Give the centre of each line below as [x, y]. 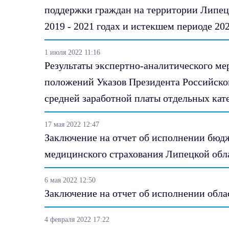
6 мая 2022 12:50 [70, 180]
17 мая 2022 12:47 [72, 124]
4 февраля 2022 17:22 [77, 219]
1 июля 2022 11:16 [72, 52]
